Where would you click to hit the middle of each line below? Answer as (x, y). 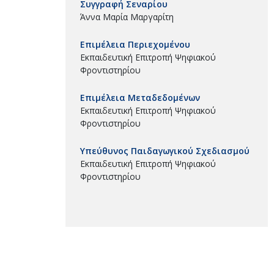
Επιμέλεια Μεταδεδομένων (140, 97)
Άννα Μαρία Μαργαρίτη (127, 17)
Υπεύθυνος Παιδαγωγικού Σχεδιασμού (165, 150)
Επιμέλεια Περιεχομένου (135, 44)
